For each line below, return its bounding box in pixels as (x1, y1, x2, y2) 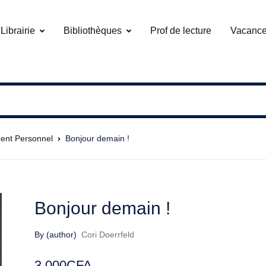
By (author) (34, 230, 77, 239)
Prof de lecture (150, 26, 211, 36)
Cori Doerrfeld (81, 230, 134, 239)
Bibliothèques (64, 26, 122, 36)
